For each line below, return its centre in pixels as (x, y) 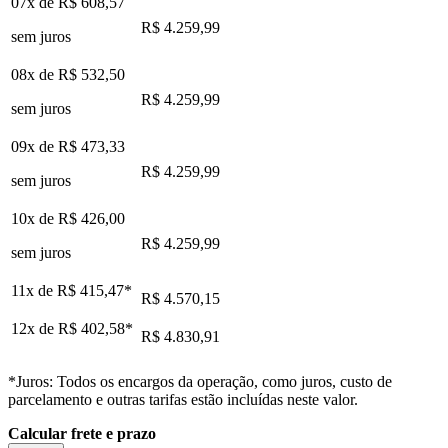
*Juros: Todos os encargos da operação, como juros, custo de (200, 381)
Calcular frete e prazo (82, 433)
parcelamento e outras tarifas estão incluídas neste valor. (183, 399)
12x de (34, 328)
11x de (34, 290)
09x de (34, 146)
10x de (34, 218)
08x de (34, 74)
